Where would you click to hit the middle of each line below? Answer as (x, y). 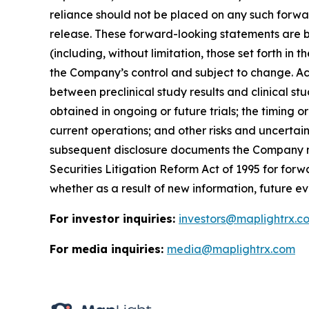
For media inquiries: (108, 249)
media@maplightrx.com (231, 249)
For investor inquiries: (114, 218)
